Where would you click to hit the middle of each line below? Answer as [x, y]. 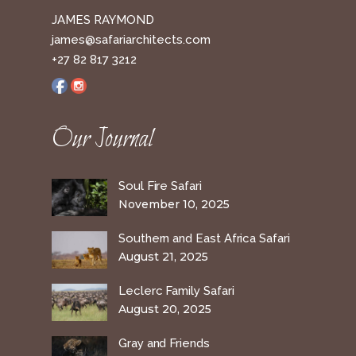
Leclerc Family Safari [176, 291]
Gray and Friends [164, 344]
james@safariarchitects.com [131, 40]
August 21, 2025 [163, 257]
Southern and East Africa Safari [204, 239]
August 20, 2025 [165, 310]
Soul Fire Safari [160, 186]
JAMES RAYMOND [103, 20]
